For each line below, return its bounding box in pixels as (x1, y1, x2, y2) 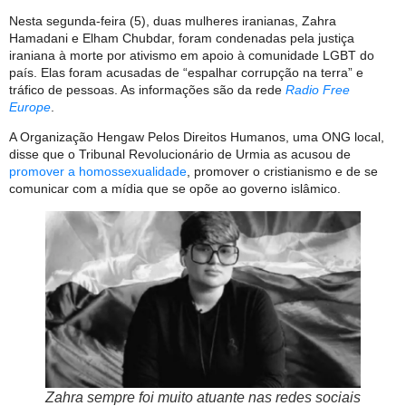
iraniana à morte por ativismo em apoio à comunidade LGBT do (9, 47, 374, 63)
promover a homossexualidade (9, 164, 187, 179)
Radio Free (285, 82, 350, 97)
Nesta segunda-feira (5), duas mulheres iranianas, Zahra (9, 13, 336, 28)
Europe (9, 99, 51, 114)
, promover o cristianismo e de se (187, 164, 378, 179)
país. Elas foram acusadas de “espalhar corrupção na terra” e (9, 64, 363, 80)
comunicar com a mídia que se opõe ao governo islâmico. (9, 181, 341, 197)
